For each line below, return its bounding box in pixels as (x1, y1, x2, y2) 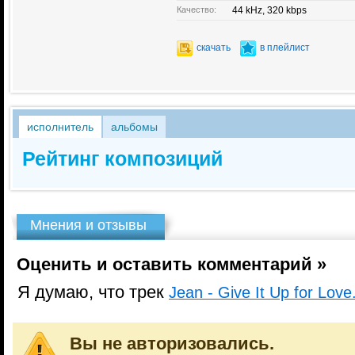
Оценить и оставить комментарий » (17, 255, 326, 274)
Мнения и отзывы (30, 217, 147, 233)
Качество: (177, 5, 216, 14)
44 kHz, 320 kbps (232, 5, 307, 16)
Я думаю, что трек (13, 283, 169, 302)
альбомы (111, 120, 158, 133)
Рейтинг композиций (22, 147, 223, 170)
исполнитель (27, 120, 94, 133)
